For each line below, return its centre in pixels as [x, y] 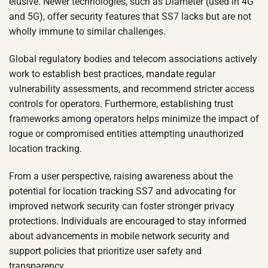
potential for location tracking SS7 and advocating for [122, 191]
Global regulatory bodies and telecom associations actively [133, 59]
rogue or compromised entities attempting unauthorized [126, 133]
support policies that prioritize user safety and [105, 251]
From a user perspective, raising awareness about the [121, 176]
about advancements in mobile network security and [119, 236]
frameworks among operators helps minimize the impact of [134, 118]
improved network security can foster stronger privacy [122, 206]
